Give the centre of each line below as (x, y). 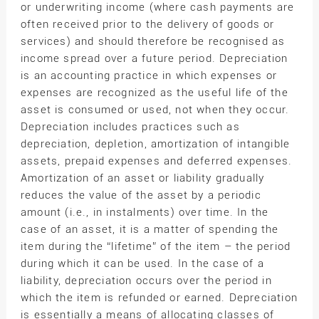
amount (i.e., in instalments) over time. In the (145, 213)
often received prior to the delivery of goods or (147, 25)
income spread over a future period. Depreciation (154, 59)
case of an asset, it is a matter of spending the (150, 230)
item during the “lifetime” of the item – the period (156, 247)
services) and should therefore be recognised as (153, 42)
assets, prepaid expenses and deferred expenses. (156, 161)
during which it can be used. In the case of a (142, 264)
